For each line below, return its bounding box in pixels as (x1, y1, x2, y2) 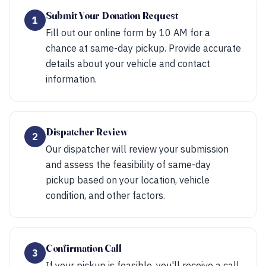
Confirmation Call (46, 242, 122, 254)
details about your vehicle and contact (46, 58, 210, 69)
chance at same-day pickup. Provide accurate (46, 42, 241, 54)
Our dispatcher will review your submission (46, 143, 229, 155)
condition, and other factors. (46, 189, 165, 201)
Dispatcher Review (46, 126, 128, 138)
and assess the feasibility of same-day (46, 159, 211, 170)
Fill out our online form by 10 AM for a (46, 27, 210, 39)
